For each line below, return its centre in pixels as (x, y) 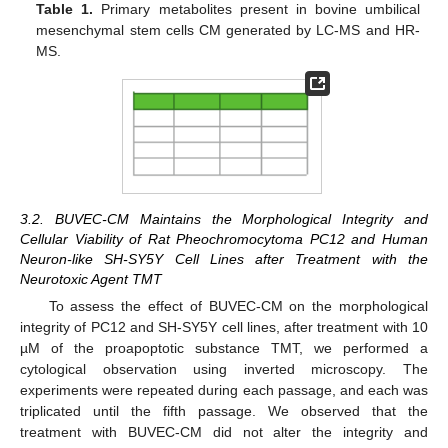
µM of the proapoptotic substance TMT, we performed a (224, 347)
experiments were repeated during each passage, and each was (224, 389)
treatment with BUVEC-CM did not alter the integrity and (224, 431)
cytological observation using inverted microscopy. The (224, 368)
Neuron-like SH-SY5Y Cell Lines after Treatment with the (224, 258)
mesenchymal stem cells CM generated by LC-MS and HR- (228, 29)
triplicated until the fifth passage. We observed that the (224, 410)
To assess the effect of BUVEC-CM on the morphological (238, 305)
